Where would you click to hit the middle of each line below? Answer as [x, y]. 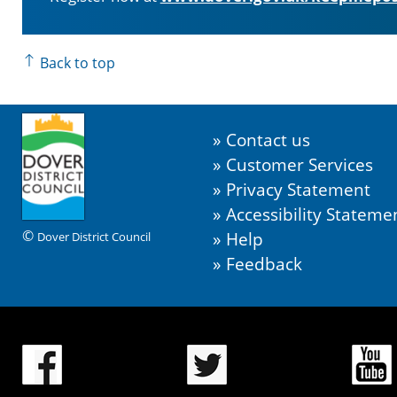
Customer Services [299, 165]
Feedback [264, 264]
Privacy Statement [298, 190]
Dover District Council [93, 237]
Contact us [268, 140]
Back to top [75, 63]
